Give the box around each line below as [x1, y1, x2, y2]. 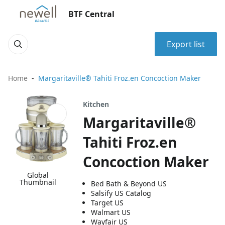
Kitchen [83, 99, 109, 109]
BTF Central [68, 9, 115, 20]
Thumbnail [20, 177, 57, 187]
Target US [91, 198, 124, 207]
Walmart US [91, 207, 131, 217]
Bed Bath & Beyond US [91, 179, 167, 188]
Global [27, 170, 49, 180]
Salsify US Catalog [91, 188, 152, 198]
